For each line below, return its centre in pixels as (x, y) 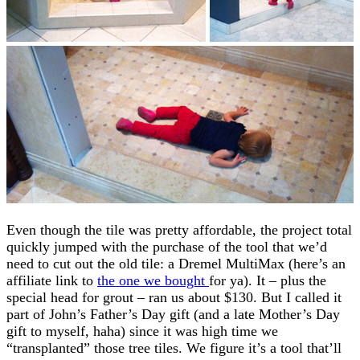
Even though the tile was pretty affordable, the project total (179, 229)
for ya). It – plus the (268, 280)
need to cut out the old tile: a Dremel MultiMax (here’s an (176, 263)
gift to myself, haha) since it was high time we (142, 331)
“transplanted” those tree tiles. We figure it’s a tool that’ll (174, 348)
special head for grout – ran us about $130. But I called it (174, 297)
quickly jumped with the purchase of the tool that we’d (167, 246)
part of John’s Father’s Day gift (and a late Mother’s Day (173, 314)
